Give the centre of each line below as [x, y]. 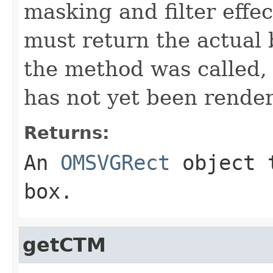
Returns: [67, 133]
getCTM [64, 245]
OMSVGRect [115, 162]
